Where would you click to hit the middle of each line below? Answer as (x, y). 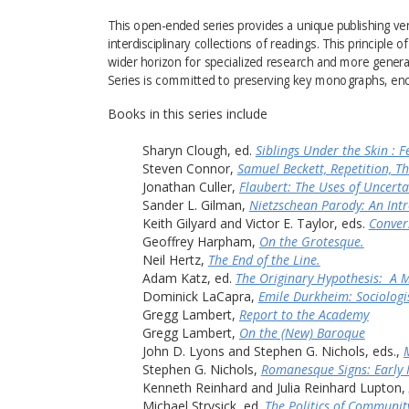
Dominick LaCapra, (200, 296)
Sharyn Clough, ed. (199, 150)
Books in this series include (188, 113)
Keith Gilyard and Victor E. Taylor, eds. (255, 223)
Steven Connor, (189, 168)
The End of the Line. (264, 259)
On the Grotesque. (311, 241)
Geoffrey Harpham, (200, 241)
